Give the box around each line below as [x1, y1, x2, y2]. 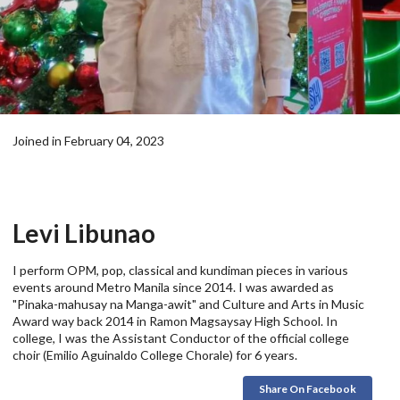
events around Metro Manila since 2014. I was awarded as [12, 279, 334, 295]
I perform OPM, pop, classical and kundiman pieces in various [12, 262, 348, 278]
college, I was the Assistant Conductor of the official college [12, 329, 349, 346]
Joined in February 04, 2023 [12, 133, 164, 148]
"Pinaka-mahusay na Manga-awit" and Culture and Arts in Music [12, 296, 364, 312]
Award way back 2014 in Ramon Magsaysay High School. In [12, 312, 337, 329]
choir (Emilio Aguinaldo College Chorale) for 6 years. [12, 346, 297, 362]
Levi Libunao [12, 217, 155, 248]
